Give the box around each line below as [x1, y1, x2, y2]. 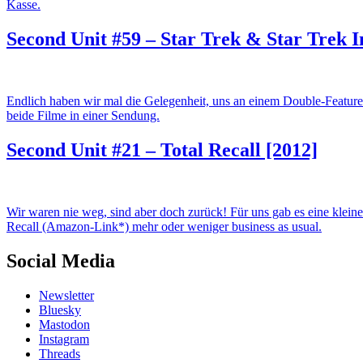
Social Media [6, 250, 115, 271]
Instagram [39, 331, 89, 346]
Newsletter [39, 288, 94, 302]
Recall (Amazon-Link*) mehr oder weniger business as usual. [6, 220, 322, 234]
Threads [39, 346, 80, 361]
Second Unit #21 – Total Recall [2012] [6, 139, 318, 161]
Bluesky [39, 302, 81, 317]
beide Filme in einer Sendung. [6, 109, 160, 123]
